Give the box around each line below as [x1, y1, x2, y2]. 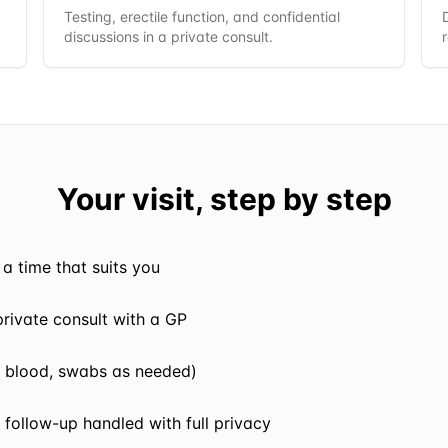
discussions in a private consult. [63, 28, 273, 45]
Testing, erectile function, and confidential [63, 8, 340, 25]
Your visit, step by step [56, 181, 392, 217]
